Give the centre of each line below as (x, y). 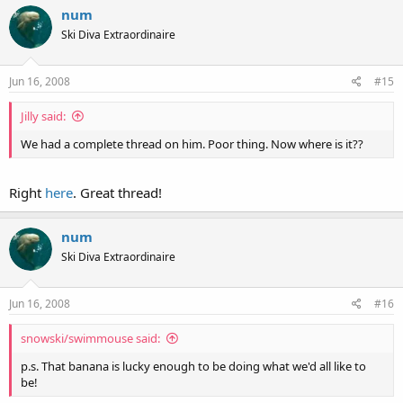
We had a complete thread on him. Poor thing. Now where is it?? (192, 143)
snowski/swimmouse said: (90, 338)
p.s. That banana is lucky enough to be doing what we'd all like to (193, 366)
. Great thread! (117, 193)
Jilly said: (43, 116)
